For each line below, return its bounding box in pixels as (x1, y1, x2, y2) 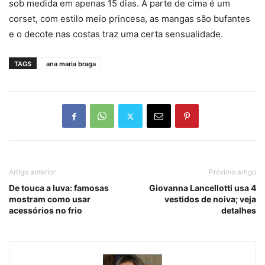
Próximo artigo (209, 167, 256, 177)
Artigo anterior (9, 167, 56, 177)
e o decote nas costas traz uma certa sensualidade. (9, 28, 223, 40)
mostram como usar (9, 194, 91, 205)
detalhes (221, 205, 256, 216)
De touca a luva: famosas (9, 183, 109, 193)
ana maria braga (46, 60, 96, 69)
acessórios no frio (9, 205, 82, 216)
